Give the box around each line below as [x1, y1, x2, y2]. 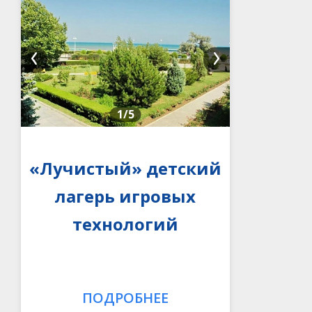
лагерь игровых [55, 184, 196, 208]
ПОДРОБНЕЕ [82, 288, 169, 307]
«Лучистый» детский [29, 156, 221, 180]
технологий [72, 212, 178, 235]
